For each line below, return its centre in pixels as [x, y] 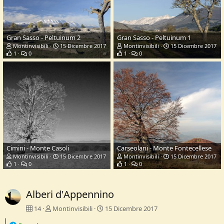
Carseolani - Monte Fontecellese [164, 148]
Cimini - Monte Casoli [38, 148]
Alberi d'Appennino [70, 194]
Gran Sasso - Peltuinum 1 [154, 38]
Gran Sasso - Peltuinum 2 [43, 38]
